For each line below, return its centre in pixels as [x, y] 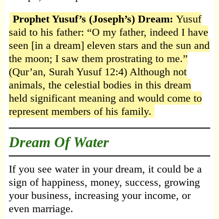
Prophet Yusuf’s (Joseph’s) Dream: [94, 19]
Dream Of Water [59, 142]
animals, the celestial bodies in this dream [100, 85]
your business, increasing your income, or [99, 196]
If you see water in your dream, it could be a [105, 169]
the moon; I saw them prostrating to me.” [98, 59]
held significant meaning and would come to [105, 98]
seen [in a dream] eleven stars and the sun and [109, 45]
